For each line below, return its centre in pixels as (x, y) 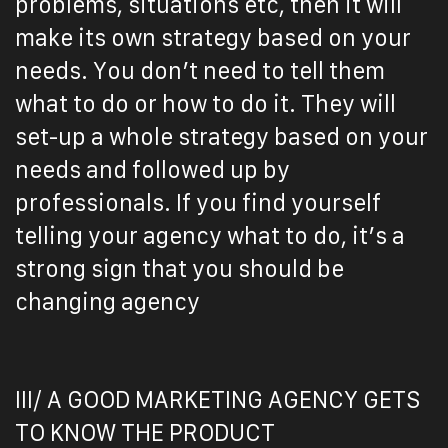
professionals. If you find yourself (198, 203)
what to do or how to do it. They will (205, 104)
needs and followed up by (152, 170)
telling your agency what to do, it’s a (210, 236)
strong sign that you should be (179, 269)
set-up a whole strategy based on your (221, 137)
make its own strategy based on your (213, 38)
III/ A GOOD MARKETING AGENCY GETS (218, 400)
